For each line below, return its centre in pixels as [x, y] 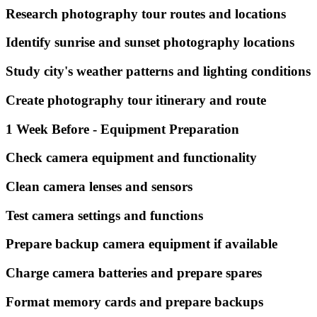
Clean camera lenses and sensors [99, 186]
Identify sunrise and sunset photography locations [150, 42]
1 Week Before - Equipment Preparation [122, 129]
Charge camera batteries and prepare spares [134, 273]
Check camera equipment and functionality [131, 158]
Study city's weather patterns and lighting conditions [158, 71]
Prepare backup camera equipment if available [142, 244]
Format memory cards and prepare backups [134, 301]
